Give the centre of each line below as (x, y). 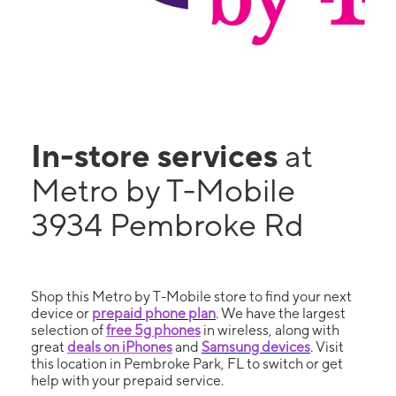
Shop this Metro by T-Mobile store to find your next (191, 297)
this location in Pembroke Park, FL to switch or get (187, 364)
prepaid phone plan (154, 313)
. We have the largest (281, 313)
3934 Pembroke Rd (168, 225)
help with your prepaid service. (127, 381)
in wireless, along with (270, 330)
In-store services (158, 156)
